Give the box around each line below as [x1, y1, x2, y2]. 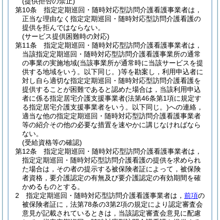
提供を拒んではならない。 [22, 24, 105, 31]
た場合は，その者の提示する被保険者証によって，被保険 [22, 165, 201, 173]
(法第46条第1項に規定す [125, 94, 201, 102]
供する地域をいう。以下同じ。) [22, 68, 121, 76]
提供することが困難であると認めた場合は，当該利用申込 [22, 85, 201, 93]
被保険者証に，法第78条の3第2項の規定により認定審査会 [22, 200, 203, 208]
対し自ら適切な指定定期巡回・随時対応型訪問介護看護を [22, 77, 201, 84]
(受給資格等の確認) [22, 138, 82, 146]
